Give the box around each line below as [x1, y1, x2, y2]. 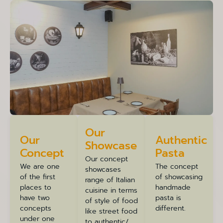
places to [20, 182, 51, 193]
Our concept [85, 153, 128, 164]
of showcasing [155, 171, 203, 182]
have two [20, 192, 50, 203]
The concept [155, 161, 198, 172]
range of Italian [85, 174, 135, 185]
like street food [85, 206, 137, 217]
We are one [20, 161, 60, 172]
